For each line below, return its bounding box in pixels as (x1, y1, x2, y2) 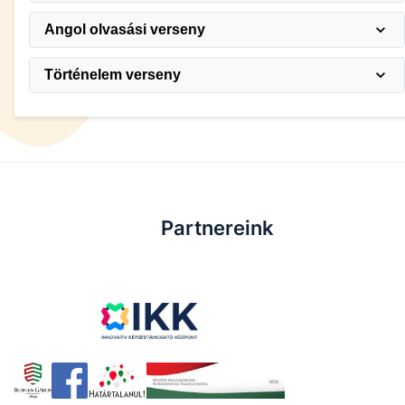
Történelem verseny (44, 66, 181, 82)
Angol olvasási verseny (44, 21, 205, 37)
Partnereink (160, 215, 274, 240)
